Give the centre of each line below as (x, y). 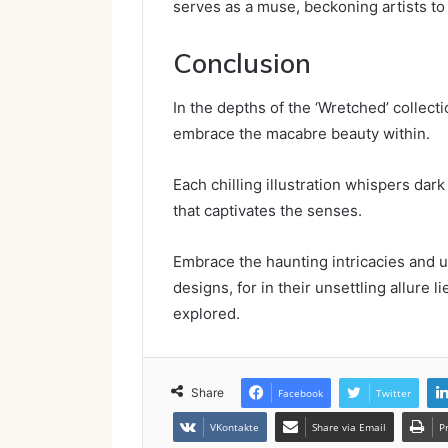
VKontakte (234, 427)
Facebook (300, 393)
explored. (206, 314)
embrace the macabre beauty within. (301, 134)
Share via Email (349, 427)
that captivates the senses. (267, 211)
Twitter (393, 393)
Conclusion (242, 62)
